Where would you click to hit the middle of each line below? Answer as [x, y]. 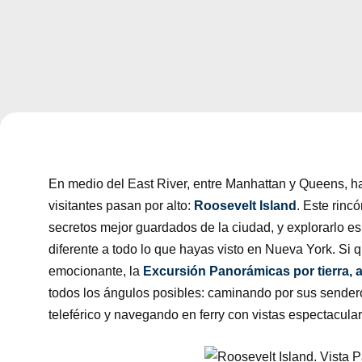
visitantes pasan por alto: [121, 206]
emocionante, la [96, 271]
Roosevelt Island [245, 206]
